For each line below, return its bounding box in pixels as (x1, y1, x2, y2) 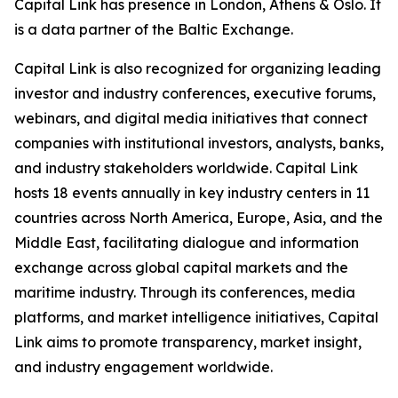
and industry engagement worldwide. (14, 358, 273, 376)
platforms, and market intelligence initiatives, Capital (14, 308, 378, 326)
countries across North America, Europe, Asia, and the (14, 209, 383, 227)
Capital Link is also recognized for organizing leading (14, 60, 381, 77)
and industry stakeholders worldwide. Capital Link (14, 159, 358, 177)
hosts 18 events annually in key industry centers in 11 (14, 184, 370, 202)
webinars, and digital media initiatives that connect (14, 109, 368, 127)
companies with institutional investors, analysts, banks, (14, 134, 384, 152)
